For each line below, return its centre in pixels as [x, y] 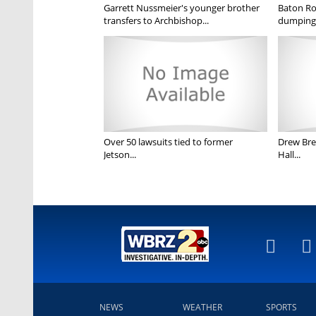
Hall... [289, 155]
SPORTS [281, 308]
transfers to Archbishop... [156, 21]
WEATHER [202, 308]
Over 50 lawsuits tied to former [168, 142]
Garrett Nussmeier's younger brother [182, 8]
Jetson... [120, 155]
